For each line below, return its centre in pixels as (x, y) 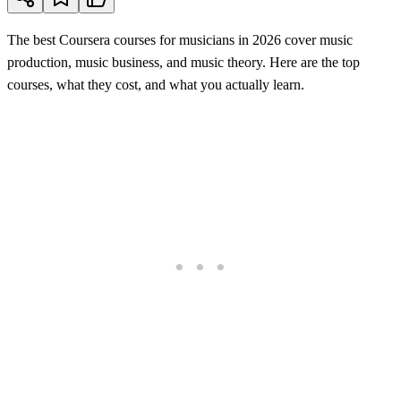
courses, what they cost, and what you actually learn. (156, 84)
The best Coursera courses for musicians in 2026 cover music (180, 39)
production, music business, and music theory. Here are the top (183, 62)
